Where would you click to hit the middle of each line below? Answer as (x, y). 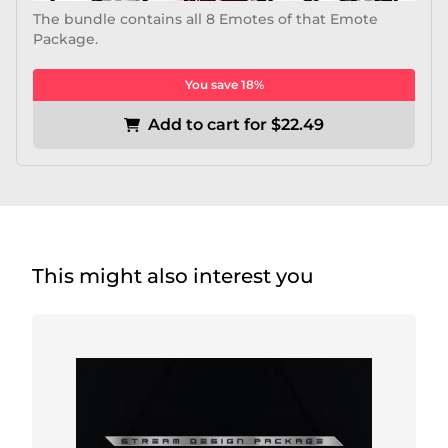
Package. (65, 39)
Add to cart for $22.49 (236, 125)
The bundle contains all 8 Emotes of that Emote (205, 19)
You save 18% (224, 85)
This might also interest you (173, 276)
